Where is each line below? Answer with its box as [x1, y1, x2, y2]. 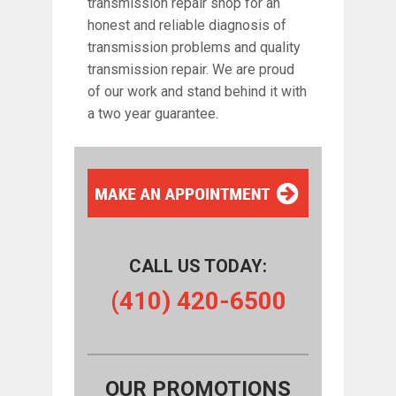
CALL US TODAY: [129, 255, 267, 277]
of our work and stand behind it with [88, 82, 307, 100]
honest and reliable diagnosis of [88, 16, 286, 34]
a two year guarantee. [88, 104, 218, 122]
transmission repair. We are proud [88, 60, 294, 78]
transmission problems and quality [88, 38, 301, 56]
